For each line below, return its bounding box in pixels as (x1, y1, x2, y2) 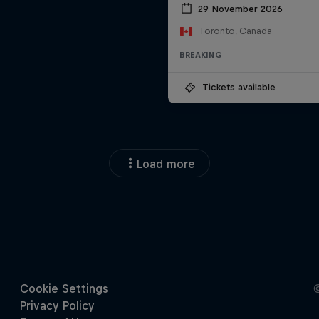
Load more (137, 157, 195, 171)
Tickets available (202, 82, 276, 93)
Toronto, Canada (198, 26, 272, 37)
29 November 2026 (197, 3, 283, 14)
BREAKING (179, 51, 222, 60)
